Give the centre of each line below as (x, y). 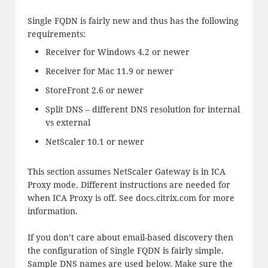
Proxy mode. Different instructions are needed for (129, 185)
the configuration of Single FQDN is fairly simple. (125, 251)
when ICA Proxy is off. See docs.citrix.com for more (131, 198)
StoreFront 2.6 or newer (94, 90)
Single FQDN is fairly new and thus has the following (133, 20)
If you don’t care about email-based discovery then (130, 237)
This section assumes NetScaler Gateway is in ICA (126, 172)
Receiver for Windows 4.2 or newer (117, 52)
